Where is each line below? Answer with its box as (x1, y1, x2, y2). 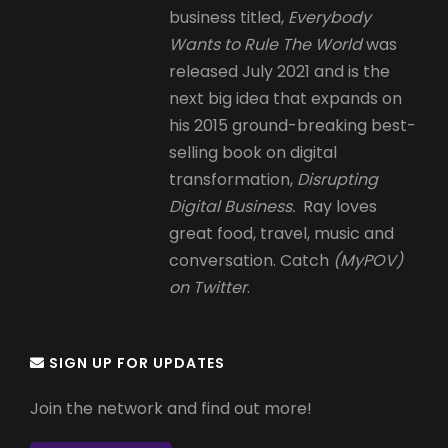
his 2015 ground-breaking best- (169, 114, 417, 138)
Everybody (288, 6, 372, 30)
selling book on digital (169, 141, 338, 165)
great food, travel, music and (169, 222, 395, 246)
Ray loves (295, 195, 378, 219)
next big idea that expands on (169, 87, 403, 111)
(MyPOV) (333, 249, 404, 273)
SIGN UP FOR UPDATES (45, 353, 225, 374)
